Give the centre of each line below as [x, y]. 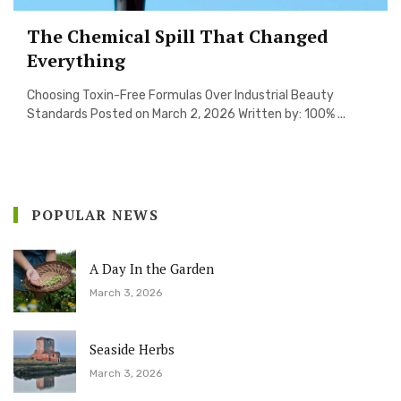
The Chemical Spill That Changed [178, 37]
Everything [76, 61]
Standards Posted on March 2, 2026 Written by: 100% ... [186, 115]
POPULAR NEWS [95, 214]
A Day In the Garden [152, 269]
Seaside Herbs [132, 350]
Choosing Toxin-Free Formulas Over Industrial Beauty [180, 96]
